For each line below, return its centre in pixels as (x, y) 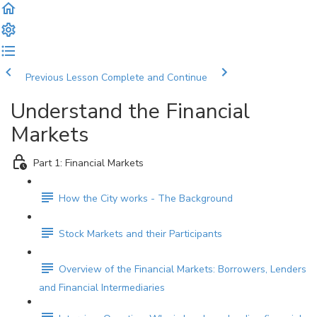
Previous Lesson (62, 77)
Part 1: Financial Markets (88, 163)
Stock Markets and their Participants (140, 234)
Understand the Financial (130, 111)
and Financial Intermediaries (102, 288)
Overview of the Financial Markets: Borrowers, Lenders (183, 270)
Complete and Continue (154, 77)
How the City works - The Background (146, 199)
